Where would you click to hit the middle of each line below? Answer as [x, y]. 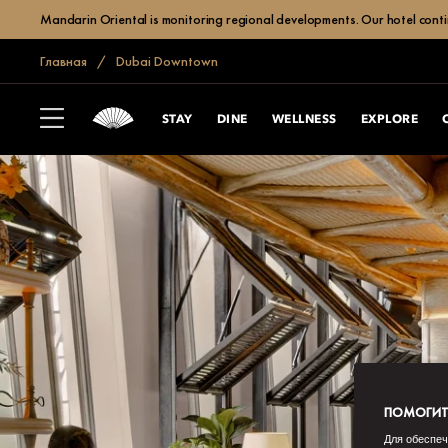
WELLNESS [304, 119]
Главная [63, 61]
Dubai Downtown [165, 61]
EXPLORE [389, 119]
